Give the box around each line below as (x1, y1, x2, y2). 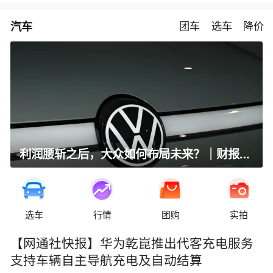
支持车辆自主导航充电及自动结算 (10, 253, 203, 268)
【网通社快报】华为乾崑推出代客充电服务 (10, 236, 254, 250)
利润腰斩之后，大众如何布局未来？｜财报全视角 (239, 146, 250, 163)
